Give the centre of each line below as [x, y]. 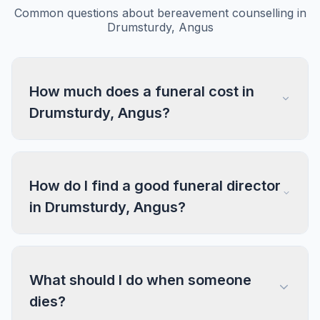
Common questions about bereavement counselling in [160, 13]
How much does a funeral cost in [142, 91]
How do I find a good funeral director [155, 186]
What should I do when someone [140, 280]
